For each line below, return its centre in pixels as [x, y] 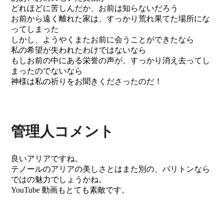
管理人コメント [63, 132]
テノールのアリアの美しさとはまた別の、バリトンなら [111, 169]
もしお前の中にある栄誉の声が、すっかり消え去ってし [111, 61]
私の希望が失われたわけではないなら [79, 50]
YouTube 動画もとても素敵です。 [70, 190]
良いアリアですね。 [47, 159]
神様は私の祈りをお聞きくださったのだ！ [87, 82]
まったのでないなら [47, 71]
